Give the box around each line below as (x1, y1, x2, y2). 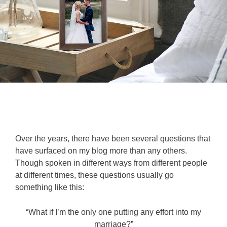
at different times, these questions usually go (15, 170, 174, 179)
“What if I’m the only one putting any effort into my (26, 207, 201, 216)
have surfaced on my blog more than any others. (15, 146, 189, 155)
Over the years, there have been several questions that (15, 134, 210, 143)
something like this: (15, 182, 84, 192)
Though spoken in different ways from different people (15, 158, 207, 167)
